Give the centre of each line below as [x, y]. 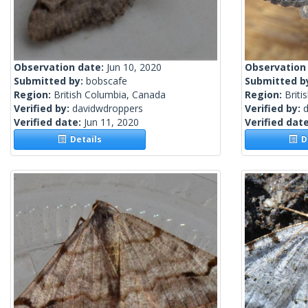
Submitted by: [50, 81]
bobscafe [107, 81]
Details [84, 140]
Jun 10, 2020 [134, 67]
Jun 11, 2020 [111, 122]
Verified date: [49, 122]
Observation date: [60, 67]
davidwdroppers [108, 109]
